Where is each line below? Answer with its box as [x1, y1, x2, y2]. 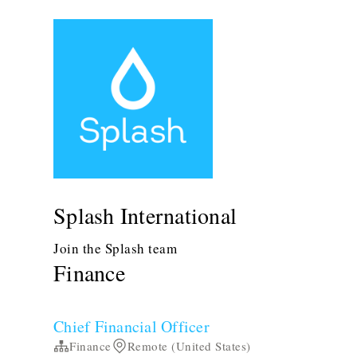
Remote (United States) [127, 338, 251, 354]
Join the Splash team [53, 239, 178, 257]
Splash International [53, 200, 237, 230]
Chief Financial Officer [53, 316, 210, 337]
